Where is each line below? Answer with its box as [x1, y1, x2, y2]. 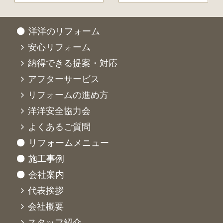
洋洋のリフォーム [28, 26, 101, 36]
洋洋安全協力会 [28, 106, 91, 116]
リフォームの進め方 [28, 90, 109, 100]
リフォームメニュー [28, 137, 110, 148]
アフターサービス [28, 74, 100, 84]
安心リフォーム [28, 42, 91, 52]
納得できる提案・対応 [28, 58, 118, 68]
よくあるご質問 [28, 121, 91, 132]
